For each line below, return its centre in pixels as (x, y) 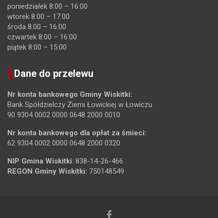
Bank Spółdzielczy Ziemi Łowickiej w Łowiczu (80, 105)
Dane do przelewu (54, 74)
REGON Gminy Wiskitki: (48, 172)
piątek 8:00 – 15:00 (37, 47)
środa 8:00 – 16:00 (37, 27)
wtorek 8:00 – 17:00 (38, 17)
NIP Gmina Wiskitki (40, 161)
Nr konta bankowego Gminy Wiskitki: (70, 95)
